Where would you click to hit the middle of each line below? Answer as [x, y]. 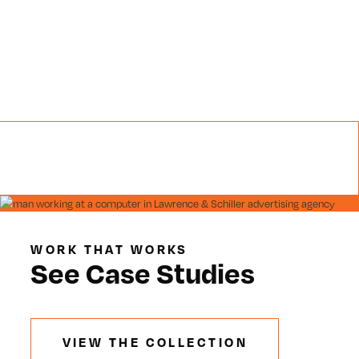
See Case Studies [143, 273]
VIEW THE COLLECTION [155, 342]
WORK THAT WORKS [109, 250]
